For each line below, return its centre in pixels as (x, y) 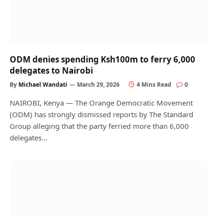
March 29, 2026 (98, 84)
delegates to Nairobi (51, 70)
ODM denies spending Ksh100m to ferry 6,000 (102, 59)
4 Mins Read (154, 84)
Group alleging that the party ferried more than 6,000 (99, 126)
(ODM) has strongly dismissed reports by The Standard (101, 114)
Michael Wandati (43, 84)
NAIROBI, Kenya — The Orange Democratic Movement (101, 102)
